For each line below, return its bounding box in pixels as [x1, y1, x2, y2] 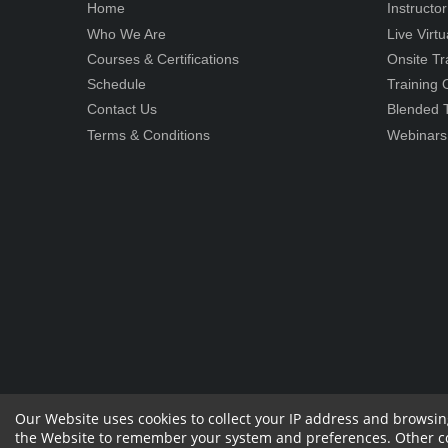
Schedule [87, 76, 146, 93]
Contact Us [87, 101, 157, 118]
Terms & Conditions [87, 126, 210, 143]
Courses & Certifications [87, 50, 239, 67]
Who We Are [87, 25, 166, 42]
